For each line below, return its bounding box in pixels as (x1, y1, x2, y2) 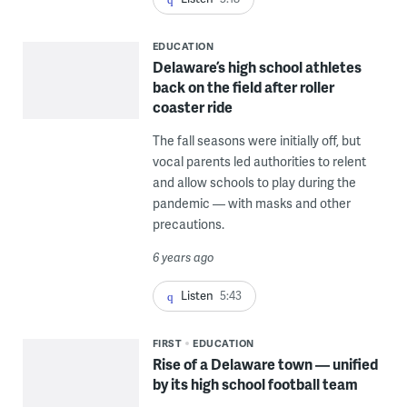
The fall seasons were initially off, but (152, 132, 361, 150)
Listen (180, 287, 213, 304)
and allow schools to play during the (152, 174, 356, 192)
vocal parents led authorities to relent (152, 153, 366, 171)
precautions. (152, 215, 224, 233)
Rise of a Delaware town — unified (152, 353, 378, 375)
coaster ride (152, 96, 233, 118)
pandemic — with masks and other (152, 194, 351, 213)
